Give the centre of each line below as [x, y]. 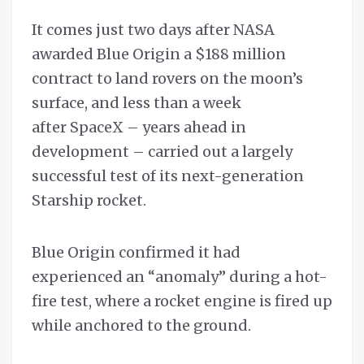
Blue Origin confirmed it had [136, 253]
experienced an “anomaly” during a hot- [180, 277]
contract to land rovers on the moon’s [167, 79]
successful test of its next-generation [168, 176]
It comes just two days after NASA [153, 30]
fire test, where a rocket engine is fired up [182, 301]
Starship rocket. [89, 201]
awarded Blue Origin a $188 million [159, 54]
